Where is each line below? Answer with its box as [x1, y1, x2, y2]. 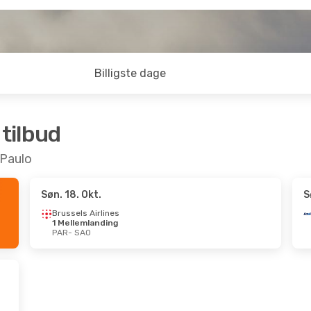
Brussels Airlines [51, 208, 119, 218]
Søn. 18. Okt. [40, 189, 101, 201]
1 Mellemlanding [51, 218, 118, 228]
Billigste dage [94, 67, 166, 80]
